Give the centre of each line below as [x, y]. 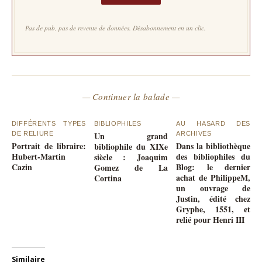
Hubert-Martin [39, 156]
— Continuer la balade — [131, 96]
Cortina [108, 178]
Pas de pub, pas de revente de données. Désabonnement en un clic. [116, 27]
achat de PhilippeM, [213, 177]
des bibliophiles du [213, 156]
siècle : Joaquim [131, 157]
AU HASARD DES [213, 123]
